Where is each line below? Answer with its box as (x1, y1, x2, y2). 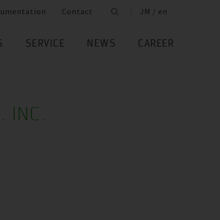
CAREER (138, 40, 174, 49)
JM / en (140, 6, 167, 17)
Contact (62, 6, 93, 17)
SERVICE (25, 40, 65, 49)
